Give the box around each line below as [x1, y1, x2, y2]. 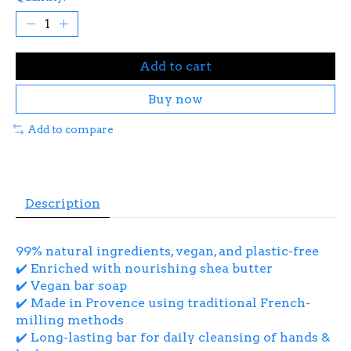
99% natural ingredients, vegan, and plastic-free [16, 243, 319, 259]
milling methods [16, 312, 124, 327]
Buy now [148, 91, 203, 107]
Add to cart [139, 58, 212, 74]
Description [25, 195, 100, 211]
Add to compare [27, 122, 114, 136]
